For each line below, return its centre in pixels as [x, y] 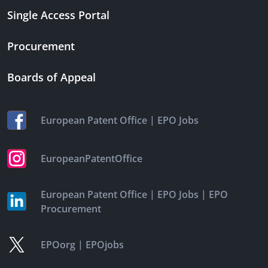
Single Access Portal [58, 15]
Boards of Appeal [51, 77]
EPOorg [58, 245]
